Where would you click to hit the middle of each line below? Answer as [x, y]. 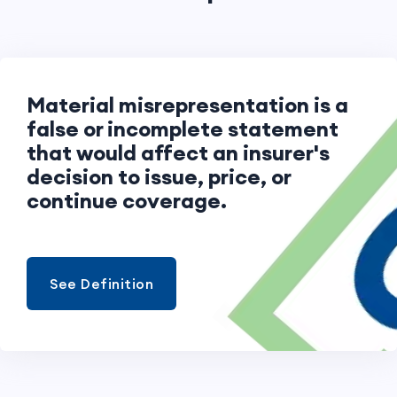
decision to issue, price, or [159, 176]
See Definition [101, 283]
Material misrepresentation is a [187, 104]
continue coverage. [127, 200]
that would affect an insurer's [178, 152]
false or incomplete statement [183, 128]
